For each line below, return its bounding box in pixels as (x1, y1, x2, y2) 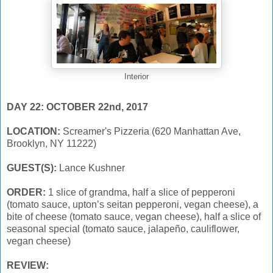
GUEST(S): (7, 162, 59, 173)
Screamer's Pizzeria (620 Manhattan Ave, (63, 126, 241, 136)
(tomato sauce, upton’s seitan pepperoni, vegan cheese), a (7, 199, 258, 210)
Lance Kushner (59, 162, 125, 173)
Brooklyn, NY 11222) (7, 138, 96, 149)
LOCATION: (7, 126, 63, 136)
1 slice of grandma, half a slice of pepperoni (48, 186, 235, 197)
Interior (124, 72, 149, 81)
